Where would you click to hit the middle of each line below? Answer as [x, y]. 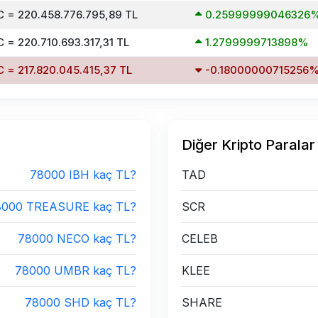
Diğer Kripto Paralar [248, 145]
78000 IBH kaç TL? [83, 175]
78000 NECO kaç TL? [77, 238]
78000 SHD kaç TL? [81, 302]
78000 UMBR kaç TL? [76, 270]
